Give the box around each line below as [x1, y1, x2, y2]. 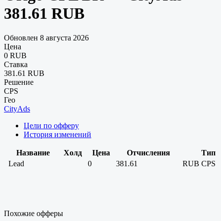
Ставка [4, 60, 28, 69]
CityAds [4, 104, 30, 113]
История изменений [24, 130, 91, 139]
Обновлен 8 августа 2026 [4, 33, 89, 42]
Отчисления [126, 148, 170, 157]
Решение [4, 77, 34, 86]
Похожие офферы [4, 209, 63, 218]
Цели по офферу [24, 121, 79, 130]
